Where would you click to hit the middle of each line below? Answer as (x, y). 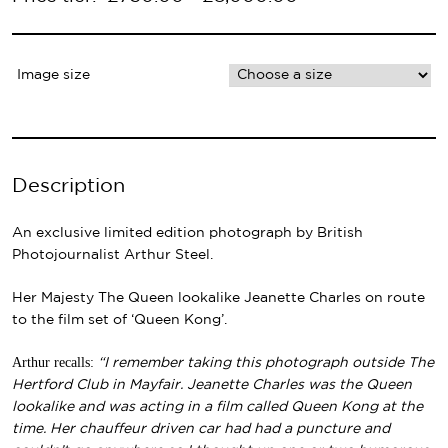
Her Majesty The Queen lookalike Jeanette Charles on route (218, 297)
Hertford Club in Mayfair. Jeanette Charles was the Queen (212, 384)
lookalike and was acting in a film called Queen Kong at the (217, 406)
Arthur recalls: (55, 362)
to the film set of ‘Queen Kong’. (119, 319)
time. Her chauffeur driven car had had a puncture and (201, 428)
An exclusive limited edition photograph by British (187, 232)
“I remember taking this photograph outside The (266, 362)
